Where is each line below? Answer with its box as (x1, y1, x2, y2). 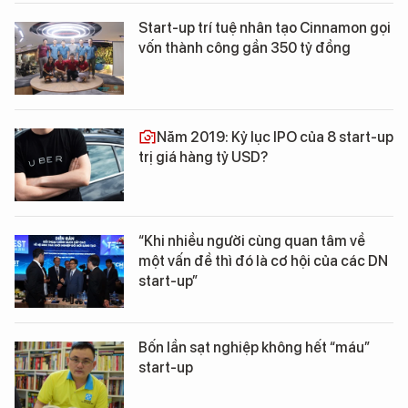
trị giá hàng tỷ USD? (138, 148, 268, 166)
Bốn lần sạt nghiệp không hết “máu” (138, 339, 370, 356)
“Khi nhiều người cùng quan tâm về (138, 232, 365, 250)
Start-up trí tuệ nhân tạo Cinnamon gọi (138, 19, 391, 36)
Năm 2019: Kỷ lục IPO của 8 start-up (157, 128, 393, 146)
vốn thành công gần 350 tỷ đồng (138, 39, 351, 56)
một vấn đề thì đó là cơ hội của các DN (138, 252, 388, 270)
